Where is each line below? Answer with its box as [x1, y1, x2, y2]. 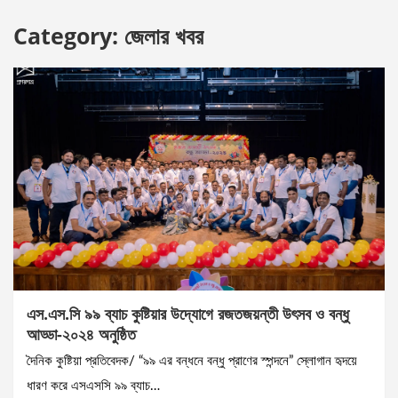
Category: [13, 20, 124, 52]
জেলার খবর [124, 20, 203, 52]
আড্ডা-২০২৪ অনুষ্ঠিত [27, 323, 136, 346]
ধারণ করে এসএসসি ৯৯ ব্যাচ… [27, 379, 160, 394]
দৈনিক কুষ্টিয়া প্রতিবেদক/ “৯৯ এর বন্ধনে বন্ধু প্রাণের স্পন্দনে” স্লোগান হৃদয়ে [27, 354, 357, 369]
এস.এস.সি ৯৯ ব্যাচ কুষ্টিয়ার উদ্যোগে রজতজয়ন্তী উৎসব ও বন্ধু [27, 303, 349, 325]
